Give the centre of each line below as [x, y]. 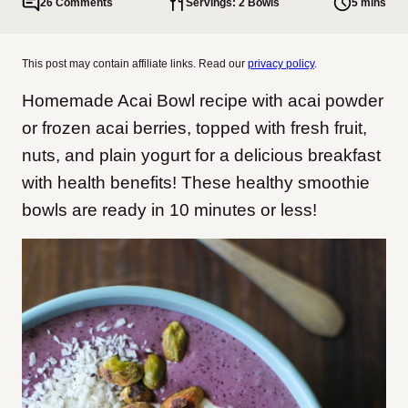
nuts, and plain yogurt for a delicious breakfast [201, 155]
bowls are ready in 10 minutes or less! [169, 210]
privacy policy [281, 64]
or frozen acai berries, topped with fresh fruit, [194, 128]
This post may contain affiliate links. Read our [135, 64]
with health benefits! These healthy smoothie [196, 183]
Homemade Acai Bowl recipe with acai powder [203, 101]
